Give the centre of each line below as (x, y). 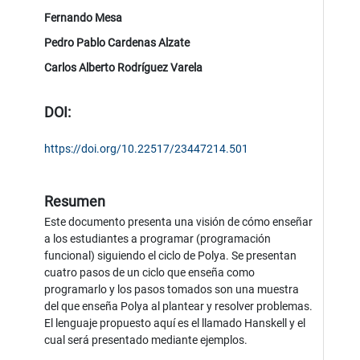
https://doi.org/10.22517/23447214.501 (147, 148)
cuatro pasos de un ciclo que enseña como (150, 272)
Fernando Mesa (84, 17)
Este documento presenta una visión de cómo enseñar (179, 221)
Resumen (75, 201)
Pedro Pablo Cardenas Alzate (117, 42)
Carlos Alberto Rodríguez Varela (124, 67)
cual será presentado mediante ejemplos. (146, 340)
